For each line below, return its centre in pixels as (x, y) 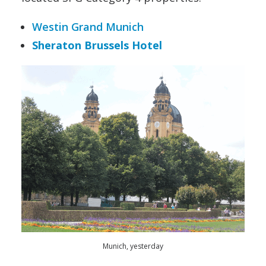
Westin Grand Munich (88, 26)
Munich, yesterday (133, 246)
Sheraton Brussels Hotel (97, 45)
